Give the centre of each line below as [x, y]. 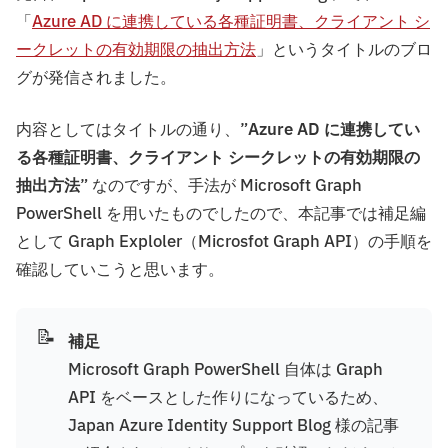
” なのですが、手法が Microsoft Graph [221, 186]
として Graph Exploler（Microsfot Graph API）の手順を [224, 242]
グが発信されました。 [96, 78]
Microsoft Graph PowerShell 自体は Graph [225, 370]
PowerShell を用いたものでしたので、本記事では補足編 [221, 214]
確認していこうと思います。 [120, 270]
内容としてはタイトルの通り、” [132, 130]
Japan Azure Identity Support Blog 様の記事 [233, 426]
